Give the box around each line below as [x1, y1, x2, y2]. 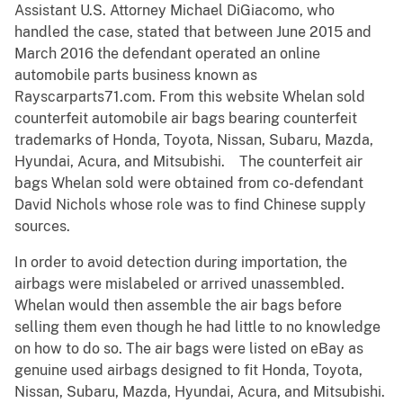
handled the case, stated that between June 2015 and [14, 23, 372, 41]
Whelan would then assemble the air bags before [14, 297, 342, 315]
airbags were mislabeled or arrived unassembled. [14, 275, 352, 293]
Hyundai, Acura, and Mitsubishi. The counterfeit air [14, 153, 363, 171]
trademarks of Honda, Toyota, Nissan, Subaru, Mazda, [14, 131, 373, 149]
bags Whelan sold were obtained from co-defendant [14, 175, 363, 193]
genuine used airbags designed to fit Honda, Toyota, [14, 362, 363, 380]
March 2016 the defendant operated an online [14, 45, 320, 63]
